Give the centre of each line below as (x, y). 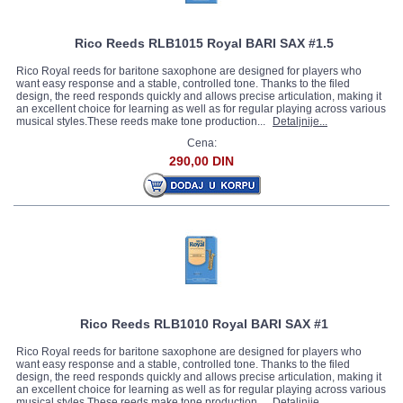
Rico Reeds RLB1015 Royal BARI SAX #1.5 (204, 43)
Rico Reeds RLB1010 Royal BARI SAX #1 (204, 324)
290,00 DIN (201, 161)
